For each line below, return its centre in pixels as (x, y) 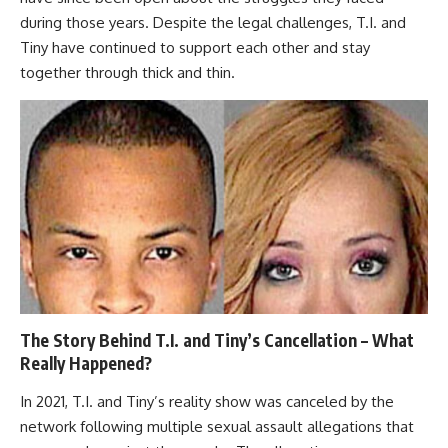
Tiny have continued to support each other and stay (195, 47)
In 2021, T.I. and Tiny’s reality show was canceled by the (207, 401)
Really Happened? (86, 363)
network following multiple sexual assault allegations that (217, 426)
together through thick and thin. (127, 72)
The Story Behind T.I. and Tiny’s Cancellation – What (217, 340)
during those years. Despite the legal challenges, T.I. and (213, 22)
